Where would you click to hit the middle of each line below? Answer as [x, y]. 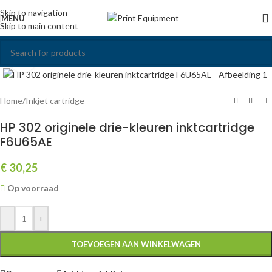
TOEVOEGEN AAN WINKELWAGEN [136, 244]
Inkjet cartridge [55, 101]
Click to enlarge [65, 59]
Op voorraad [33, 188]
